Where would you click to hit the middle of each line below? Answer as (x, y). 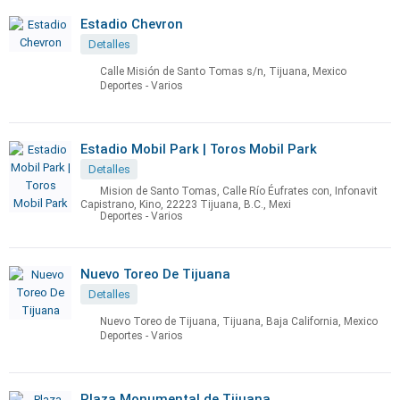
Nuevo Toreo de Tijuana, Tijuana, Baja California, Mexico (239, 322)
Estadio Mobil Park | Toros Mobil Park (199, 149)
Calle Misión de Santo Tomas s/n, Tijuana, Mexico (223, 72)
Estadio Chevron (132, 24)
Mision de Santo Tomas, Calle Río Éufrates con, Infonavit (239, 192)
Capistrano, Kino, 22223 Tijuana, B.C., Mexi (186, 204)
